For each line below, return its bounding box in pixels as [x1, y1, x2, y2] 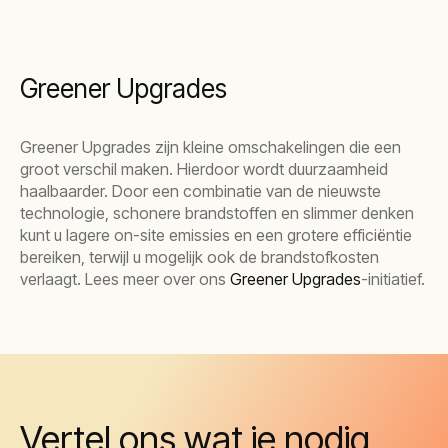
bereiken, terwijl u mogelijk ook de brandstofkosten [20, 247, 379, 267]
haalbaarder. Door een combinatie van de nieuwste [20, 181, 381, 201]
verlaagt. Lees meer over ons [20, 269, 230, 289]
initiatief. [368, 269, 425, 289]
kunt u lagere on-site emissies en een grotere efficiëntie [20, 225, 412, 245]
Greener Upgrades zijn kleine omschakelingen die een [20, 137, 401, 157]
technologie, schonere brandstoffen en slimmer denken [20, 203, 414, 223]
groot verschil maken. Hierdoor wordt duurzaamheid [20, 159, 388, 179]
